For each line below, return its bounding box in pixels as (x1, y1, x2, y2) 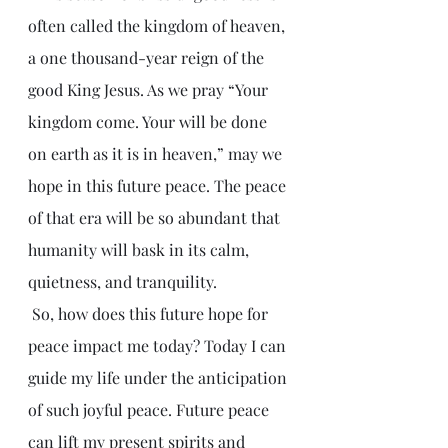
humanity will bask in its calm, (28, 238, 253, 260)
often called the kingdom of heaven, (28, 14, 289, 36)
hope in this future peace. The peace (28, 174, 290, 196)
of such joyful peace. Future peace (28, 398, 273, 420)
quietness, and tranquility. (28, 270, 217, 292)
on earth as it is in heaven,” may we (28, 142, 286, 164)
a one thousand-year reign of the (28, 46, 268, 68)
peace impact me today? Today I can (28, 334, 290, 356)
